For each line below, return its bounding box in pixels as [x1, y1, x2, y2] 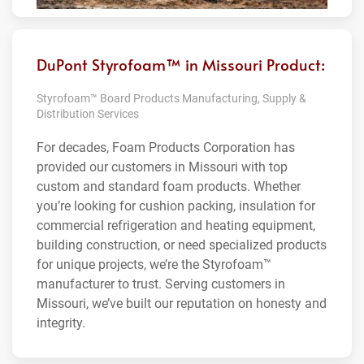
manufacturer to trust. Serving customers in [37, 276, 285, 292]
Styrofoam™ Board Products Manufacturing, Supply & [37, 92, 306, 106]
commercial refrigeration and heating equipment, [37, 218, 315, 234]
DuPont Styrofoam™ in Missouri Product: [37, 54, 325, 76]
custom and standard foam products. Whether [37, 179, 301, 195]
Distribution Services [37, 107, 139, 121]
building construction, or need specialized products [37, 237, 327, 253]
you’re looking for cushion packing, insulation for [37, 198, 315, 214]
